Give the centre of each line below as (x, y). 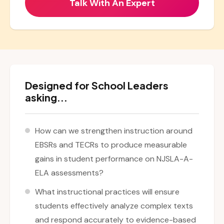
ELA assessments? (69, 173)
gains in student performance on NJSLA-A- (114, 159)
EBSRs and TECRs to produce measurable (111, 145)
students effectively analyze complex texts (114, 206)
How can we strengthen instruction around (114, 131)
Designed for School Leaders (97, 85)
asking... (46, 97)
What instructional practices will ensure (107, 192)
